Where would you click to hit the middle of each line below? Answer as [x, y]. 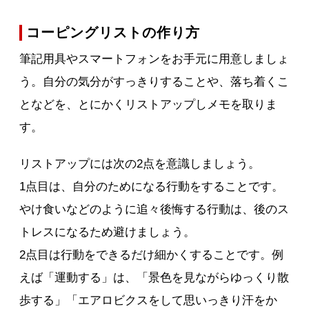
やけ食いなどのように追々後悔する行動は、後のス [154, 209]
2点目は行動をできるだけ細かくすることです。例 [152, 255]
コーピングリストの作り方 [113, 32]
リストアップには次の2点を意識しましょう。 [140, 163]
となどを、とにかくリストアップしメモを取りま [149, 104]
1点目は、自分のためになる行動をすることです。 [152, 186]
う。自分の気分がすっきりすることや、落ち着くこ [154, 81]
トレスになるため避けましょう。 [108, 232]
